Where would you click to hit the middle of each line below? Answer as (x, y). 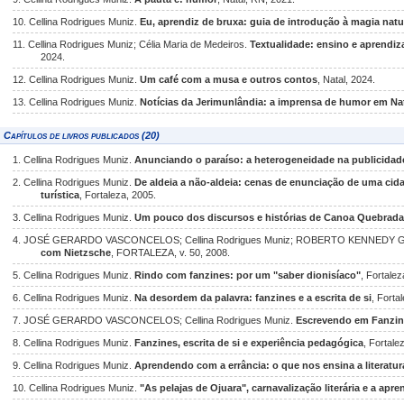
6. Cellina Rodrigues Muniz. (73, 298)
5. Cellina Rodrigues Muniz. (73, 275)
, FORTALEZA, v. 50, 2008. (171, 252)
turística (60, 195)
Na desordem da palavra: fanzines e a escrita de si (253, 298)
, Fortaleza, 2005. (118, 195)
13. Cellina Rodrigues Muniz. (76, 102)
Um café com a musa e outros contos (229, 79)
